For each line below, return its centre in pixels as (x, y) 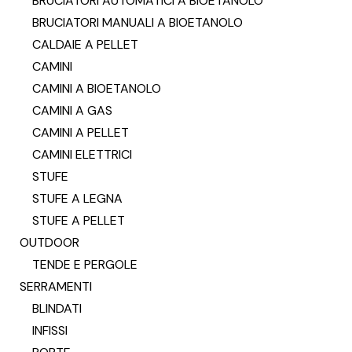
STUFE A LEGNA (77, 198)
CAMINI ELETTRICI (82, 154)
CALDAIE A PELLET (85, 44)
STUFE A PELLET (79, 220)
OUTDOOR (49, 242)
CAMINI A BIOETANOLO (97, 88)
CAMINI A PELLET (81, 132)
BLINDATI (57, 308)
